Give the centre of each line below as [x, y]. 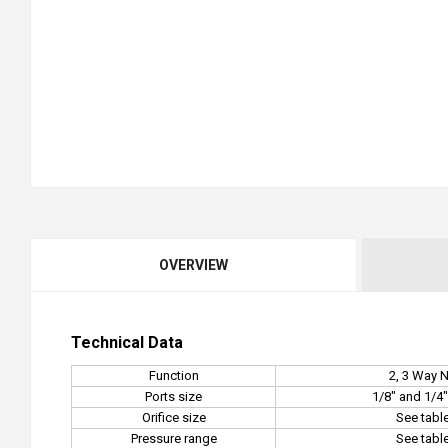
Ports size [173, 397]
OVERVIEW [193, 265]
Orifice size [173, 418]
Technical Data [127, 343]
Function [173, 376]
